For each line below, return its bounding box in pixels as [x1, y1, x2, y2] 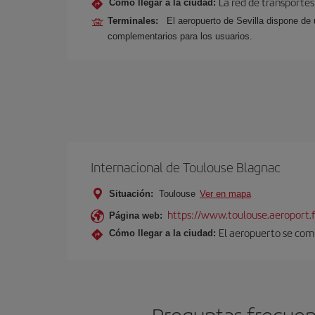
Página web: [109, 210, 162, 221]
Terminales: [108, 15, 164, 26]
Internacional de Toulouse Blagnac [91, 157, 281, 176]
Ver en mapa [200, 188, 251, 199]
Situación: [109, 188, 153, 199]
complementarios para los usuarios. [108, 31, 252, 41]
